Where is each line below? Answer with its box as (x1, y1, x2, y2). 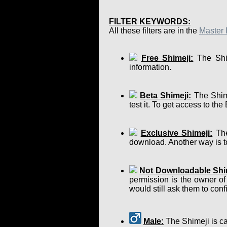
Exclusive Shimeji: (140, 128, 213, 137)
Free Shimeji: (141, 53, 194, 62)
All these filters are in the (109, 26, 199, 35)
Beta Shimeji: (140, 91, 192, 100)
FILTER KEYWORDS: (109, 17, 191, 26)
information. (129, 62, 171, 71)
